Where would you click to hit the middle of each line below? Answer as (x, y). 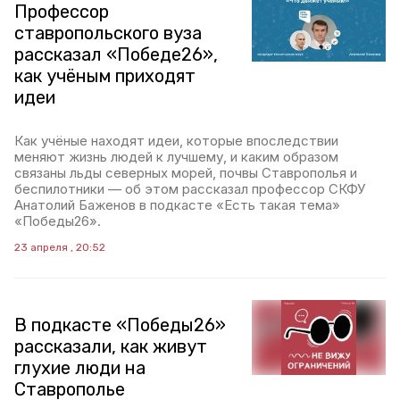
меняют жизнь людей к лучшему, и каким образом (176, 157)
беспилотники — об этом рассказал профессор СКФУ (190, 189)
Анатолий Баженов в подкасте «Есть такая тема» (177, 205)
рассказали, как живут (111, 346)
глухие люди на (80, 368)
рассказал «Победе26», (116, 54)
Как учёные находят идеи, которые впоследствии (176, 141)
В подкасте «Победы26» (120, 325)
